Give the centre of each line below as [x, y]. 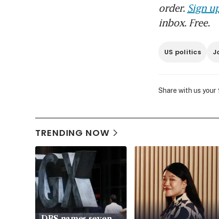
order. [173, 8]
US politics [183, 52]
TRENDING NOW [72, 133]
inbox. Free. [184, 23]
